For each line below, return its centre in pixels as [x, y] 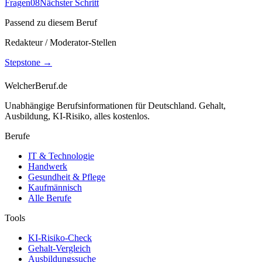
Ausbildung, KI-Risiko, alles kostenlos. [77, 116]
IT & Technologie [61, 156]
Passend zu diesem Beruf [51, 23]
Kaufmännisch [55, 188]
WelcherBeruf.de [36, 86]
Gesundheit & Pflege [67, 177]
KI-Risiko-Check [60, 238]
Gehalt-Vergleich [59, 249]
